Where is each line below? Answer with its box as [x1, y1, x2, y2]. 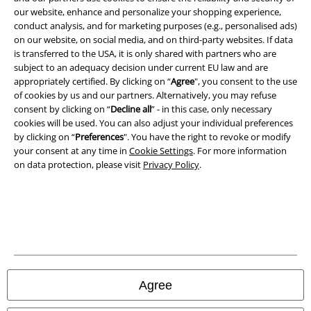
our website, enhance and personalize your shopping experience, [14, 5, 281, 18]
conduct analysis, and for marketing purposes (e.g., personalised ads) [14, 19, 297, 32]
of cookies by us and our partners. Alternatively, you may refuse [14, 88, 276, 101]
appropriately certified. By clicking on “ [14, 74, 171, 87]
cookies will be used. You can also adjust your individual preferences [14, 116, 293, 129]
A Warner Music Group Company [58, 53, 253, 71]
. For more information [193, 144, 287, 157]
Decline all [110, 102, 151, 115]
